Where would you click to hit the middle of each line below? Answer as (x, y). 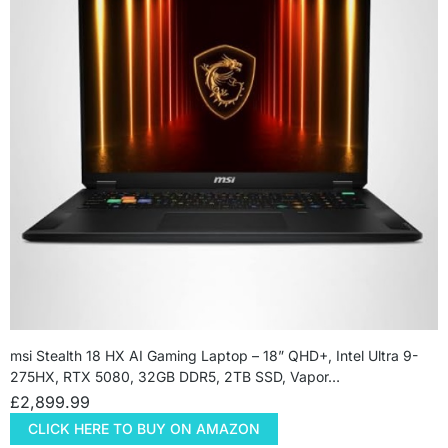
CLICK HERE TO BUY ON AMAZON (144, 429)
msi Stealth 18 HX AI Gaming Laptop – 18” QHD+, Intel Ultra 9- (214, 356)
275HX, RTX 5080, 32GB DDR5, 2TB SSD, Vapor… (175, 377)
